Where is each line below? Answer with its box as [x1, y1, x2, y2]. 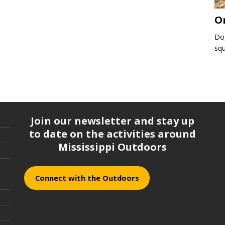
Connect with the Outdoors [35, 173, 139, 183]
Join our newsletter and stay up [30, 114, 194, 128]
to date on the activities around [29, 127, 196, 141]
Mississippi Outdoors [58, 140, 167, 154]
